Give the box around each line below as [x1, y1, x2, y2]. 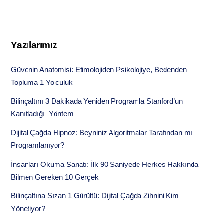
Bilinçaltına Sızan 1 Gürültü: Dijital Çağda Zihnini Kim [11, 191, 179, 200]
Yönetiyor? [11, 204, 46, 213]
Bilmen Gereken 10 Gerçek [11, 172, 99, 181]
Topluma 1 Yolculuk [11, 78, 73, 87]
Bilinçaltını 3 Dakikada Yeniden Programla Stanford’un [11, 97, 183, 106]
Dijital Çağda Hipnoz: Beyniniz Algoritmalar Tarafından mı [11, 128, 193, 137]
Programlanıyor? [11, 141, 65, 150]
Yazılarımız [11, 40, 57, 51]
